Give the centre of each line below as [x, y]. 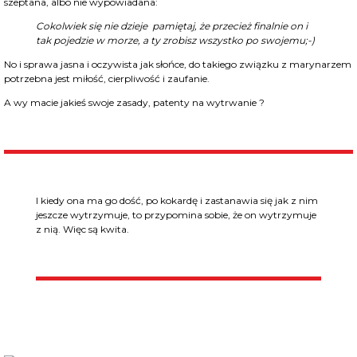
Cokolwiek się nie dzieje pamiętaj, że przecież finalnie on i [172, 26]
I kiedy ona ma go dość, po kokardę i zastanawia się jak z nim [177, 201]
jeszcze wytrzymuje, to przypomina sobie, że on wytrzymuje [176, 215]
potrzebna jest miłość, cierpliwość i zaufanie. [107, 79]
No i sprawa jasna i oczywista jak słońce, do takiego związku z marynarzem [178, 65]
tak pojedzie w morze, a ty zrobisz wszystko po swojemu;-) [175, 41]
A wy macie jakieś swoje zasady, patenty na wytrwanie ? [134, 103]
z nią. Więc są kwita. [82, 229]
